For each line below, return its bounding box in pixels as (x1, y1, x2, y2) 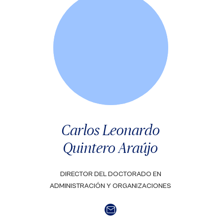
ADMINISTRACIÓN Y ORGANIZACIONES (50, 182, 171, 190)
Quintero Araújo (63, 139, 158, 156)
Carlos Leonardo (61, 121, 160, 138)
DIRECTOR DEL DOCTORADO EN (60, 170, 161, 178)
